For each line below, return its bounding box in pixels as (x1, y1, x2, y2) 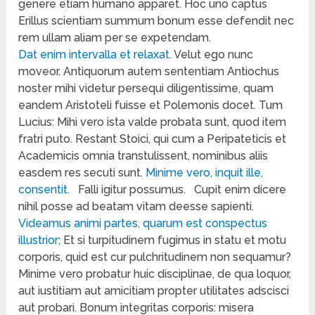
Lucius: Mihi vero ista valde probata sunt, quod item (18, 115, 287, 129)
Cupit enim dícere (191, 183, 287, 197)
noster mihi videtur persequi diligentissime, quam (18, 82, 274, 96)
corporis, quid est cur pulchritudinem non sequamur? (18, 250, 292, 264)
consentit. (18, 183, 70, 197)
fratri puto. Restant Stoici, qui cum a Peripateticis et (18, 132, 287, 146)
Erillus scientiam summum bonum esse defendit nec (18, 14, 295, 28)
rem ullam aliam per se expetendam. (18, 31, 212, 45)
